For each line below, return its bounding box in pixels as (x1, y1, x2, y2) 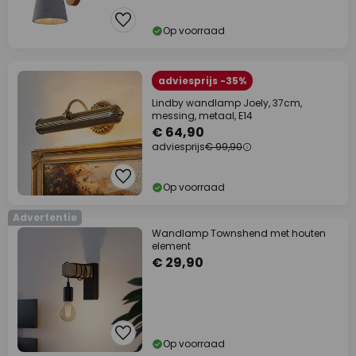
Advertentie (13, 211, 77, 224)
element (152, 239, 191, 253)
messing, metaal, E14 (152, 109, 253, 122)
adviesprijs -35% (158, 74, 246, 87)
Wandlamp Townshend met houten (152, 226, 326, 240)
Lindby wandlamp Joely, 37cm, (152, 96, 302, 110)
